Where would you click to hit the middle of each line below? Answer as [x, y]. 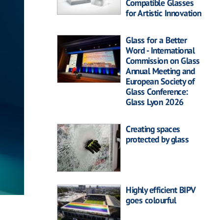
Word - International [160, 50]
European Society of [160, 81]
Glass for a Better [156, 40]
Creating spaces [153, 129]
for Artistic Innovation [164, 13]
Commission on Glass [163, 61]
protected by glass [157, 139]
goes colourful [151, 200]
